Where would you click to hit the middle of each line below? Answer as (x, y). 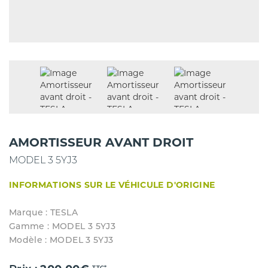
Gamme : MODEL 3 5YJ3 (62, 227)
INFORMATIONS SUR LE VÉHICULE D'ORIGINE (112, 185)
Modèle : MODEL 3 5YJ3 (61, 240)
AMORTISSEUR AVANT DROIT (101, 142)
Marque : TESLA (43, 213)
